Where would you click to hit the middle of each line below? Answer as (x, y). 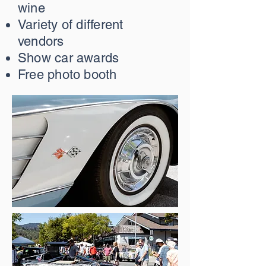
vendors (41, 41)
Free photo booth (69, 75)
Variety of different (71, 25)
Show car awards (69, 58)
